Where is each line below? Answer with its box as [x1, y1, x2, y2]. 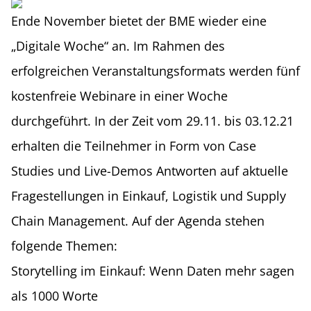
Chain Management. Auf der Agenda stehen [11, 212, 264, 229]
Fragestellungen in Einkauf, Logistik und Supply [11, 187, 286, 204]
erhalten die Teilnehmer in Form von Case [11, 137, 256, 154]
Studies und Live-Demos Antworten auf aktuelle [11, 162, 288, 179]
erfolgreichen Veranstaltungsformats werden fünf [11, 62, 300, 79]
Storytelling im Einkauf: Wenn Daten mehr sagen [11, 262, 294, 279]
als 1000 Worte [11, 287, 98, 304]
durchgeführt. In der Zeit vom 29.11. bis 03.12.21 [11, 112, 294, 129]
